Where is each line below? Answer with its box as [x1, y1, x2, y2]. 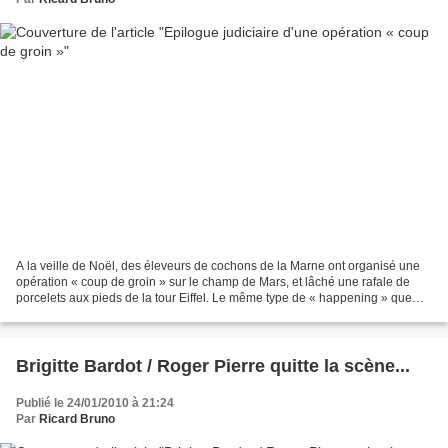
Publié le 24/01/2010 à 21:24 [16, 396, 174, 411]
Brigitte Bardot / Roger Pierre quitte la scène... [16, 356, 410, 377]
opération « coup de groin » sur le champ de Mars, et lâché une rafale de [16, 275, 410, 290]
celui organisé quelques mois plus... [16, 307, 211, 322]
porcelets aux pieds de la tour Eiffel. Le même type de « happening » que [16, 291, 412, 306]
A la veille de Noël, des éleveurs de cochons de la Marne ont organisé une [16, 259, 420, 274]
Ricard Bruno [39, 412, 115, 427]
